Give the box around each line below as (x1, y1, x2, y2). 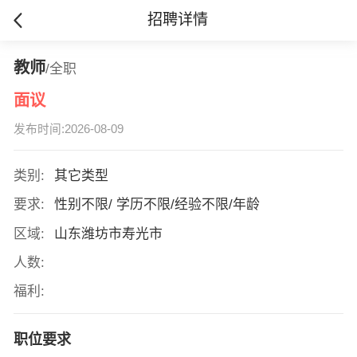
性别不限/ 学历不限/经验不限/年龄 (53, 197, 264, 213)
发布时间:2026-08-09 (13, 123, 124, 136)
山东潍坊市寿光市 (53, 226, 167, 241)
